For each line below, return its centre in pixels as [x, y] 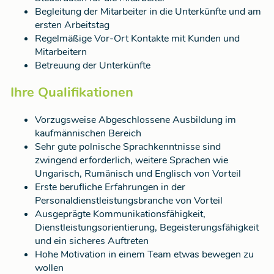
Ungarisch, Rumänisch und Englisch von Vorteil [138, 173]
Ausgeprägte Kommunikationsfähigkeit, [120, 214]
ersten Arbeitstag [72, 25]
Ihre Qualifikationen [72, 93]
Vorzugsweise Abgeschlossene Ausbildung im [135, 120]
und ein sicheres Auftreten [92, 241]
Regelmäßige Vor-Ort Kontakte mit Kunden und [137, 39]
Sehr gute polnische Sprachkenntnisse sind [128, 146]
